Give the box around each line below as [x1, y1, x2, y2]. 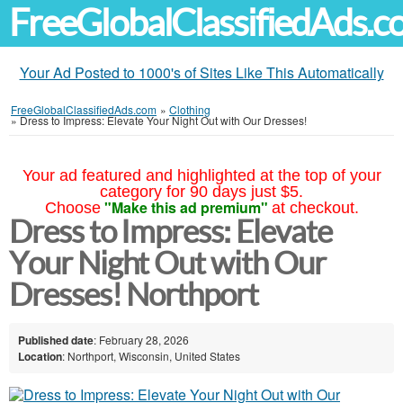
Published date [18, 331, 94, 348]
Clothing [169, 102, 210, 117]
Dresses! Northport [9, 277, 258, 312]
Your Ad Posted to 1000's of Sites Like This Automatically [19, 62, 384, 83]
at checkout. [271, 199, 359, 217]
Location [18, 347, 62, 364]
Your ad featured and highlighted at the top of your [22, 166, 381, 184]
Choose [44, 199, 101, 217]
